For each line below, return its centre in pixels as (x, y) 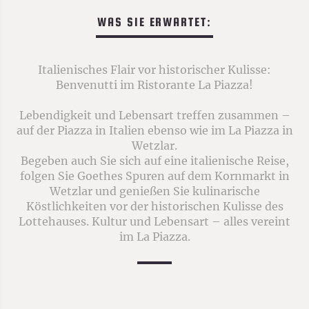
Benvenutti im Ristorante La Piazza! (154, 85)
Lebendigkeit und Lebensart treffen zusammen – (154, 115)
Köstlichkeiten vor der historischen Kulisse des (154, 206)
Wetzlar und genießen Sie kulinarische (154, 191)
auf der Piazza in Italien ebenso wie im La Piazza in (154, 130)
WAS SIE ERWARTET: (154, 22)
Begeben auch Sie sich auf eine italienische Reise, (154, 161)
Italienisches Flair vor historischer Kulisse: (154, 70)
